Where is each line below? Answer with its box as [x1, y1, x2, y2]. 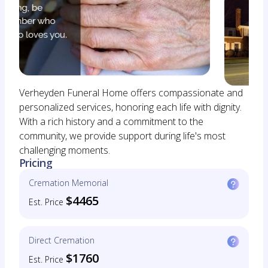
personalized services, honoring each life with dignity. [19, 100, 242, 114]
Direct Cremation [29, 234, 95, 246]
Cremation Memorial [29, 177, 108, 188]
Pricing [19, 156, 53, 170]
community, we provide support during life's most [19, 129, 226, 142]
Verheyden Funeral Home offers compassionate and [19, 86, 243, 99]
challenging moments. [19, 144, 110, 157]
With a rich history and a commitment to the [19, 115, 203, 128]
